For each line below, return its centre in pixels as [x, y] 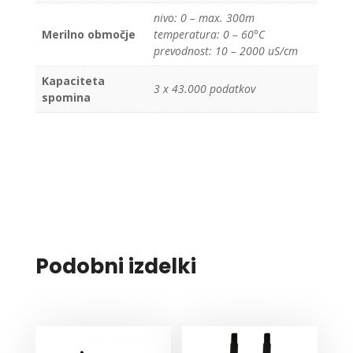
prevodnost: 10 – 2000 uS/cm [225, 50]
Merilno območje [88, 34]
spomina [66, 97]
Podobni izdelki [115, 267]
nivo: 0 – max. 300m [204, 17]
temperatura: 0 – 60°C [209, 34]
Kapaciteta [73, 80]
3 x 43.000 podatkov [204, 88]
